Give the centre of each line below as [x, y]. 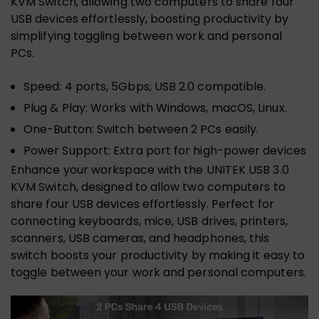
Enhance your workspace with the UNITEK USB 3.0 [150, 170]
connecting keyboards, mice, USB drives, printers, [149, 221]
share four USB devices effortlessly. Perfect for [142, 204]
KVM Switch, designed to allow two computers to [148, 187]
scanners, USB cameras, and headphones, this [140, 239]
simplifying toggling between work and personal [146, 36]
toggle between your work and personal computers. [158, 273]
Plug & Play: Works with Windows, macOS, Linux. [155, 108]
